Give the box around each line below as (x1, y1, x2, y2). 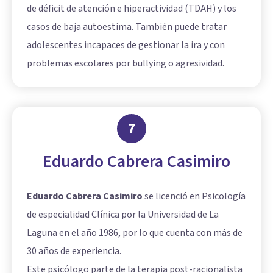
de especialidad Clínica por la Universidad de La (27, 208, 219, 222)
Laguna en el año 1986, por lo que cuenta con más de (27, 226, 243, 240)
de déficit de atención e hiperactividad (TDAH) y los (27, 2, 236, 16)
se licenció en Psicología (143, 190, 246, 204)
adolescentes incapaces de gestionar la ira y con (27, 38, 225, 52)
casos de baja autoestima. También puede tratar (27, 20, 227, 34)
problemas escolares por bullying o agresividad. (27, 57, 224, 71)
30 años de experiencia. (27, 244, 121, 258)
